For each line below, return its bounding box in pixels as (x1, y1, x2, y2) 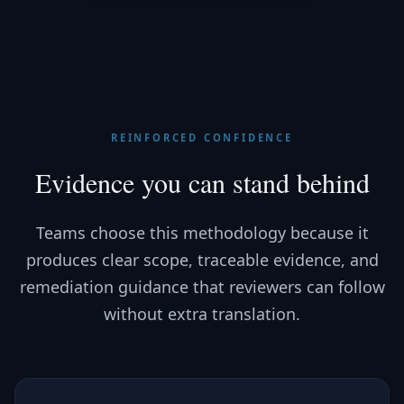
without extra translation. (104, 303, 300, 325)
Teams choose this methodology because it (35, 222, 369, 243)
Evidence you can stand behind (34, 164, 370, 200)
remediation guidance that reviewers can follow (19, 276, 385, 298)
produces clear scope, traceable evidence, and (25, 249, 379, 271)
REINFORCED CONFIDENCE (111, 131, 293, 144)
